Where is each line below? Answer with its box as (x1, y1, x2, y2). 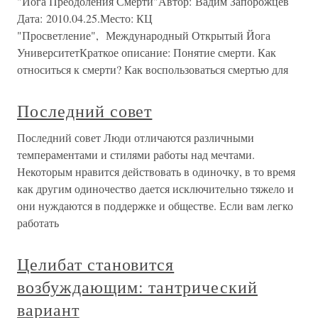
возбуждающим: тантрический (17, 275, 258, 298)
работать (17, 215, 59, 230)
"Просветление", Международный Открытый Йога (17, 28, 270, 43)
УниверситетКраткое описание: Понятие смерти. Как (17, 45, 276, 60)
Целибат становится (17, 253, 175, 275)
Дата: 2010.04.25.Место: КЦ (17, 11, 153, 26)
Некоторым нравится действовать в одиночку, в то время (17, 164, 295, 179)
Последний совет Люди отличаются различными (17, 130, 254, 145)
